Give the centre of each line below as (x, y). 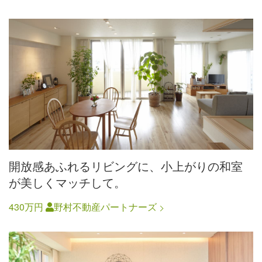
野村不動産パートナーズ (105, 207)
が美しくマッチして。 (67, 182)
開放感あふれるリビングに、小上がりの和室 (126, 166)
